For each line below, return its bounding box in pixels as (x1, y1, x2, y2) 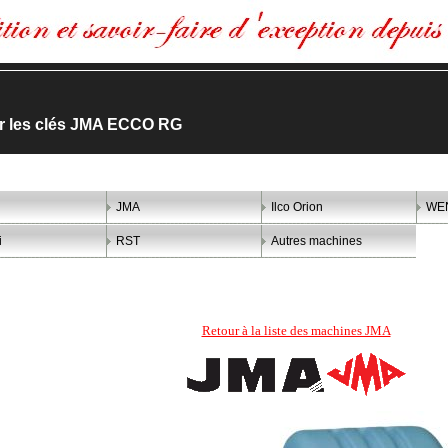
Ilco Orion (271, 200, 323, 214)
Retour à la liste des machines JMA (201, 323, 391, 338)
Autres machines (271, 234, 362, 248)
